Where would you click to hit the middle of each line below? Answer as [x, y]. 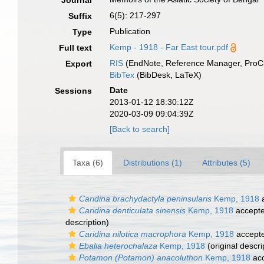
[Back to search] [140, 129]
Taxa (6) [88, 163]
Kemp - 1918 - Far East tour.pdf [169, 47]
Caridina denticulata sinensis [132, 210]
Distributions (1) [153, 163]
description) [87, 222]
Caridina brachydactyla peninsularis [145, 199]
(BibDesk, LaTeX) [168, 75]
